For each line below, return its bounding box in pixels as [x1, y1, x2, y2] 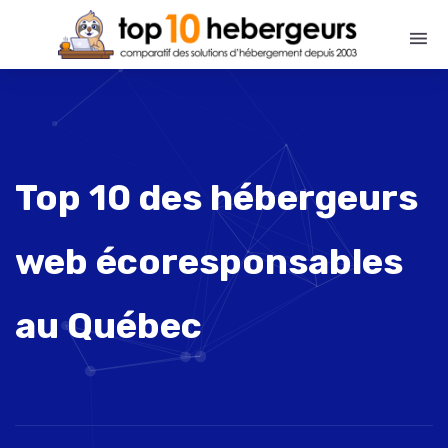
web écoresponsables [15, 240, 403, 283]
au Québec [15, 304, 202, 347]
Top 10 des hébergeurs [15, 176, 418, 219]
